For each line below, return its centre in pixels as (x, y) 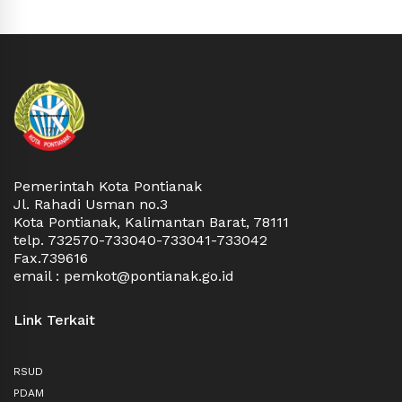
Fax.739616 (51, 258)
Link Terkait (54, 320)
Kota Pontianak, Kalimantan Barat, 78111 (151, 222)
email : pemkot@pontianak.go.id (124, 276)
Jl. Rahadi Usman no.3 (91, 204)
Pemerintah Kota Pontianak (108, 186)
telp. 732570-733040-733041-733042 (140, 240)
